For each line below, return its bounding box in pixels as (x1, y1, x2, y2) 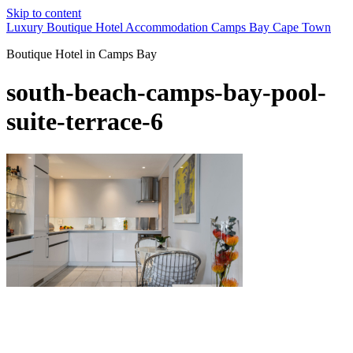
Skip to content (6, 6, 81, 20)
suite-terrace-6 (6, 107, 163, 136)
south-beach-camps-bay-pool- (6, 78, 326, 107)
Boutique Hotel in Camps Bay (6, 47, 157, 61)
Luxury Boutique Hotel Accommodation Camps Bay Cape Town (6, 20, 331, 34)
